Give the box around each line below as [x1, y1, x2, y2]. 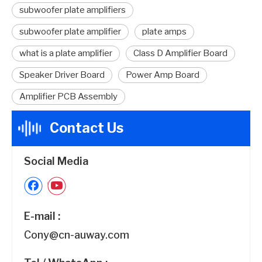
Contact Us [50, 119, 123, 136]
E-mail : [24, 209, 60, 222]
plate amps [142, 26, 187, 37]
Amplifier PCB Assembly [19, 91, 118, 102]
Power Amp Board [126, 69, 199, 80]
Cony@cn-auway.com [24, 228, 129, 241]
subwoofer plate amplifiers [19, 4, 126, 15]
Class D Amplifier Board [133, 47, 227, 58]
